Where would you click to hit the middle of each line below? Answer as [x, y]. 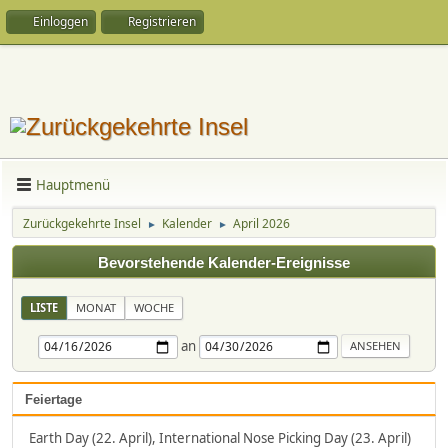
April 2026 [261, 223]
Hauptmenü [73, 184]
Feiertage [53, 399]
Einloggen [60, 21]
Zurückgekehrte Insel [82, 223]
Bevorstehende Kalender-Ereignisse [224, 263]
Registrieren [162, 21]
